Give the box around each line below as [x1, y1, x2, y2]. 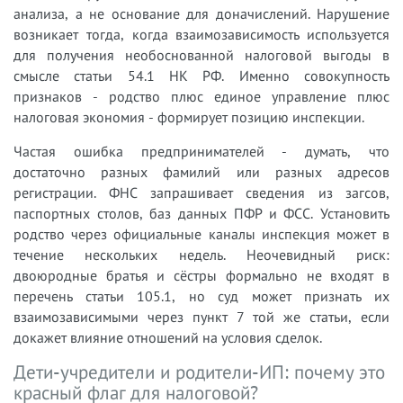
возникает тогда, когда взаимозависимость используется [13, 25, 390, 43]
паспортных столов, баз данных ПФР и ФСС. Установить [13, 204, 390, 222]
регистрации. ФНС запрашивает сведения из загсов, [13, 184, 390, 201]
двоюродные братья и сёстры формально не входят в [13, 266, 390, 284]
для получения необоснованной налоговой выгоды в [13, 46, 390, 64]
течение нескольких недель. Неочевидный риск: [13, 246, 390, 264]
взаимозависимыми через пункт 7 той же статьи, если [13, 308, 390, 326]
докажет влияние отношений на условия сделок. [13, 328, 322, 346]
